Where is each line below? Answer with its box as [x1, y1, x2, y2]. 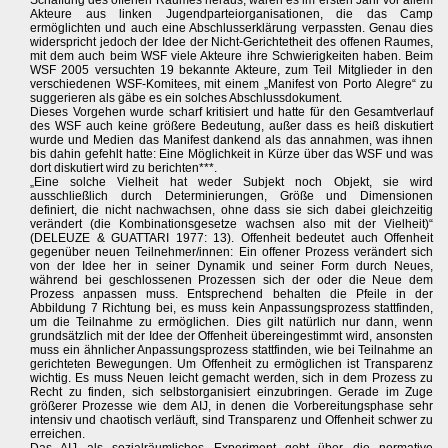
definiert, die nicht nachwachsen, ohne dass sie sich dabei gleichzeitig [30, 203, 434, 217]
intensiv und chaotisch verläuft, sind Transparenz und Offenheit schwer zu [30, 413, 434, 427]
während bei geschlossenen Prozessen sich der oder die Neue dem [30, 273, 434, 287]
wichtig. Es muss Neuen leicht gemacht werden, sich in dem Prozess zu [30, 371, 434, 385]
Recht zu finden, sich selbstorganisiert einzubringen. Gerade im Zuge [30, 385, 434, 399]
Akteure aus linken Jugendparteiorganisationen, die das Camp [30, 7, 434, 21]
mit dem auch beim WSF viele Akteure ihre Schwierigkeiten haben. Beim [30, 49, 434, 63]
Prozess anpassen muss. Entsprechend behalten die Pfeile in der [30, 287, 434, 301]
